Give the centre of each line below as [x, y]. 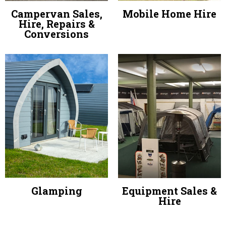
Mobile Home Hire [169, 14]
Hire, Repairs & [56, 24]
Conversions [56, 34]
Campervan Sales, [56, 14]
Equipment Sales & [169, 190]
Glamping [56, 190]
